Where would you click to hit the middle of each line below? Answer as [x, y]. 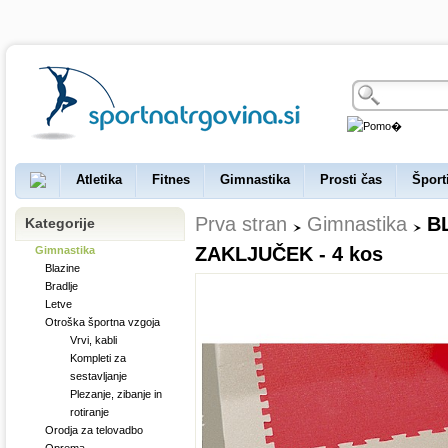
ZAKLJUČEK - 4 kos [289, 254]
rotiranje [89, 412]
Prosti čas [351, 179]
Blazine [62, 268]
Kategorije [60, 223]
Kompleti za [98, 358]
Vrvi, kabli [93, 340]
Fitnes [171, 179]
